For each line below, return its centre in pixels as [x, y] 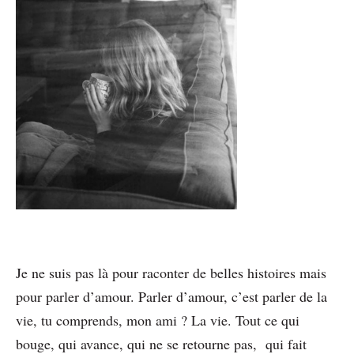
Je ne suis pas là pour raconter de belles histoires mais [171, 272]
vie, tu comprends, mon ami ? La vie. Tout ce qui [158, 320]
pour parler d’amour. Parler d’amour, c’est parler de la [171, 296]
